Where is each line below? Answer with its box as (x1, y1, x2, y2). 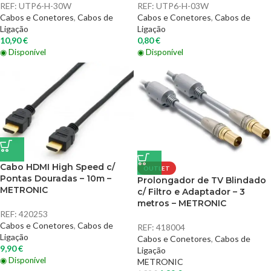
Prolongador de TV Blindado (137, 175, 266, 186)
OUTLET (143, 165, 170, 172)
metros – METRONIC (137, 198, 226, 209)
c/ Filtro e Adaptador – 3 (137, 186, 245, 197)
